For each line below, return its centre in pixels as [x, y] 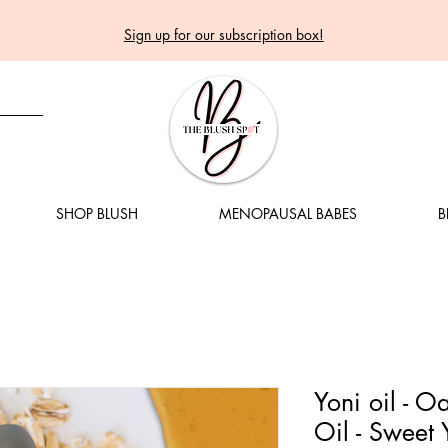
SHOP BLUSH [96, 213]
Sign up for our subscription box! [223, 34]
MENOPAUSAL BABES [287, 213]
